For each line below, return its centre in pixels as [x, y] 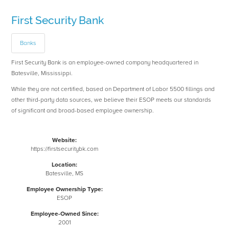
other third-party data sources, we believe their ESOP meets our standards [111, 100]
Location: [65, 165]
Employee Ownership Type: [64, 190]
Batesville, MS [65, 174]
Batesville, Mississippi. [42, 74]
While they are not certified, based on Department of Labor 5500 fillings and [113, 89]
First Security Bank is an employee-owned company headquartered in [105, 63]
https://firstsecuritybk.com [65, 149]
